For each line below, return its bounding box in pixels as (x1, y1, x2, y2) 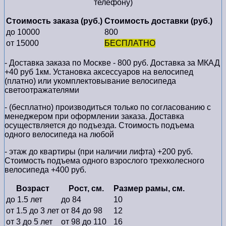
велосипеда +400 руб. (5, 165, 86, 174)
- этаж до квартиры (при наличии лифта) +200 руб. (5, 147, 193, 156)
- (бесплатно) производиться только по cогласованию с (5, 102, 211, 111)
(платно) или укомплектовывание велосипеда (5, 76, 176, 85)
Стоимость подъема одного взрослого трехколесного (5, 156, 204, 165)
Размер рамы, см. (114, 184, 185, 193)
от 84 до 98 (61, 206, 102, 215)
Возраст (16, 184, 49, 193)
